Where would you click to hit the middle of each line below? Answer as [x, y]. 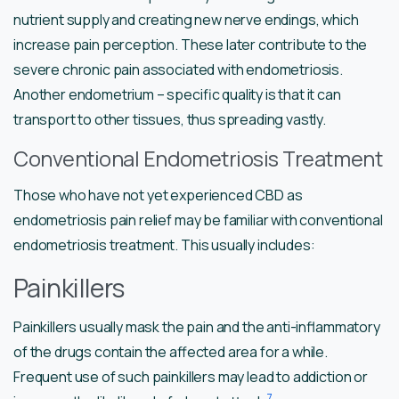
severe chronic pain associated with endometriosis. [178, 70]
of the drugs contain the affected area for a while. [171, 352]
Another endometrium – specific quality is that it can [177, 95]
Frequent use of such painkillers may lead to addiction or [191, 377]
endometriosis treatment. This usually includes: [164, 245]
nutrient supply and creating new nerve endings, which [186, 20]
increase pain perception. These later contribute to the [191, 45]
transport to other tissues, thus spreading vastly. [170, 120]
